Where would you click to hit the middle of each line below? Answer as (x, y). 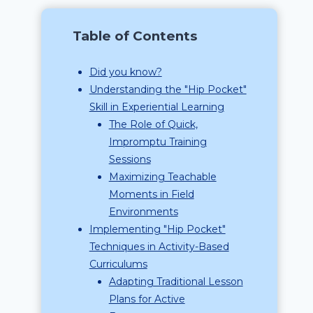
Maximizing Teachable (162, 177)
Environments (143, 212)
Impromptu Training (158, 142)
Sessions (130, 159)
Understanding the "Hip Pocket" (168, 89)
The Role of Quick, (153, 124)
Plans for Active (147, 299)
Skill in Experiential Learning (156, 107)
